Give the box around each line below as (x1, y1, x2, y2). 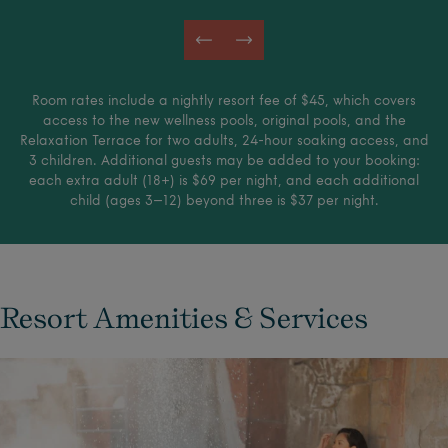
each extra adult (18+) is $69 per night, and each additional (29, 174, 419, 188)
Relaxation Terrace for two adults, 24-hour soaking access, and (19, 134, 429, 148)
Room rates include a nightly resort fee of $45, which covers (32, 94, 416, 108)
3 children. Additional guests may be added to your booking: (28, 154, 420, 168)
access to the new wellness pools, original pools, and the (42, 114, 406, 128)
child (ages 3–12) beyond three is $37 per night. (69, 194, 379, 208)
